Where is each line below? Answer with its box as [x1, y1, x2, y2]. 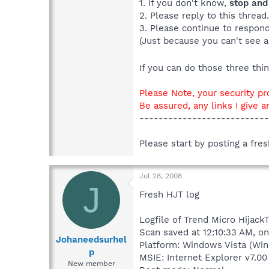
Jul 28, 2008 [139, 172, 182, 181]
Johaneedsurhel [56, 234, 127, 245]
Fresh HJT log [139, 189, 199, 201]
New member [67, 259, 115, 268]
